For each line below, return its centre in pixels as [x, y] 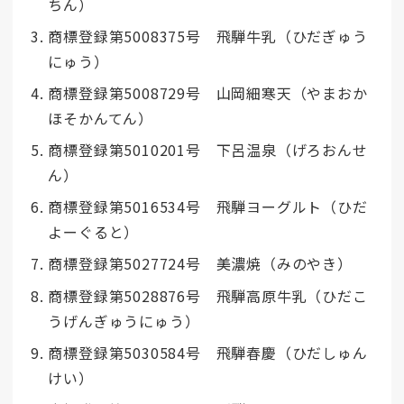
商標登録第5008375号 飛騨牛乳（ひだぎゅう [208, 36]
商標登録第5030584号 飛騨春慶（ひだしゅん [208, 352]
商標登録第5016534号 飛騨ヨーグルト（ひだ [208, 207]
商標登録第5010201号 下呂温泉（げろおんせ [208, 150]
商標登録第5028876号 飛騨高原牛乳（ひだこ [208, 295]
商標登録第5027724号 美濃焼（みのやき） [200, 264]
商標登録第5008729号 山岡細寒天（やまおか [208, 92]
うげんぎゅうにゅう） [124, 321]
